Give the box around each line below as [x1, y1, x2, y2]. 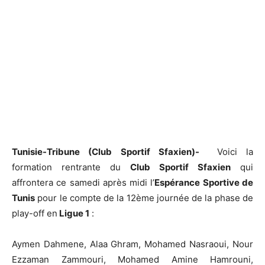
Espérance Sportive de [154, 176, 254, 188]
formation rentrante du [12, 161, 130, 173]
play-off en [12, 207, 57, 219]
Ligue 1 [57, 207, 89, 219]
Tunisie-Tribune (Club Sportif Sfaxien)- [12, 146, 208, 157]
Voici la [208, 146, 254, 157]
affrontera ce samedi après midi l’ [12, 176, 155, 188]
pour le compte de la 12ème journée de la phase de [35, 192, 253, 203]
